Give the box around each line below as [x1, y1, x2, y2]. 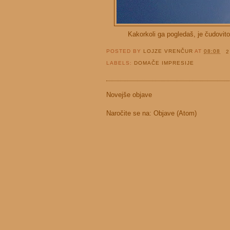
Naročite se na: [106, 109, 154, 118]
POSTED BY [106, 48, 144, 54]
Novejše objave [106, 91, 152, 99]
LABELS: [106, 60, 135, 66]
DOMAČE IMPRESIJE [134, 60, 195, 66]
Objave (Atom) [154, 109, 197, 118]
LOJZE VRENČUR [143, 48, 195, 54]
